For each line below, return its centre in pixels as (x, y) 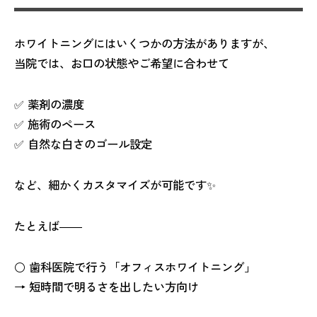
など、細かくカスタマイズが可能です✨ (115, 184)
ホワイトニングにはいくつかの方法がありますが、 (144, 43)
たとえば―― (48, 225)
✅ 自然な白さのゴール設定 (83, 143)
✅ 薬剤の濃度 (49, 104)
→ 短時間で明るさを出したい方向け (106, 286)
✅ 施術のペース (55, 123)
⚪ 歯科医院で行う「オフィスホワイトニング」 (135, 266)
